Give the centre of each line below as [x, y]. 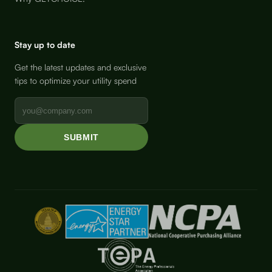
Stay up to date [45, 45]
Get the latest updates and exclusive [80, 67]
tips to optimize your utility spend [76, 80]
